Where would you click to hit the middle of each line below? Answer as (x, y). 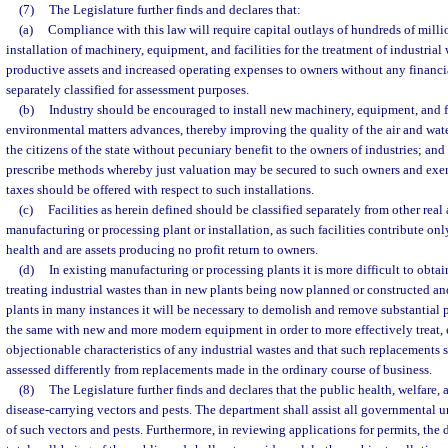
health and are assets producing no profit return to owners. (162, 249)
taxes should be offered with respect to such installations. (160, 189)
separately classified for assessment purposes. (127, 89)
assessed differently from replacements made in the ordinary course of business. (219, 369)
